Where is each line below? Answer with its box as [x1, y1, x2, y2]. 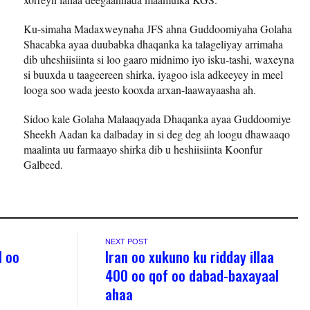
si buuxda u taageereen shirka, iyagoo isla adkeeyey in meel [24, 66, 283, 82]
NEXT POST [105, 237, 149, 246]
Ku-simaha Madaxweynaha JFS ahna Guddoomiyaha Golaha [24, 21, 292, 36]
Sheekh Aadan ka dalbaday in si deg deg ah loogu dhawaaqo [24, 126, 290, 141]
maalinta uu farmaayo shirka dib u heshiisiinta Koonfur [24, 141, 262, 156]
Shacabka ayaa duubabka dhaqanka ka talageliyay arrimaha [24, 36, 283, 51]
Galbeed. [24, 156, 63, 172]
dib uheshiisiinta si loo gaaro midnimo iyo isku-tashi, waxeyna [24, 51, 294, 66]
